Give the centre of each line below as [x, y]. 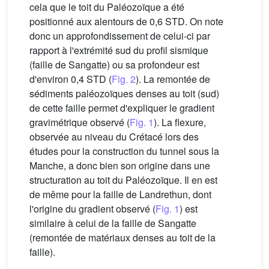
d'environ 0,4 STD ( [71, 79]
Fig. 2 [124, 79]
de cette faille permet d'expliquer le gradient [122, 108]
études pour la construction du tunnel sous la [124, 151]
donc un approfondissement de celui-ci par [120, 36]
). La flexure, [180, 122]
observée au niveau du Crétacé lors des [114, 137]
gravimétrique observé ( [80, 122]
